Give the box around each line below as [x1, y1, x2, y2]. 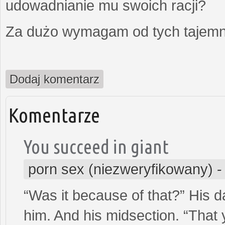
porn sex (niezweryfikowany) [28, 161, 213, 177]
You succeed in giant [24, 135, 169, 157]
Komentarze [9, 103, 100, 127]
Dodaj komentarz [10, 72, 99, 86]
